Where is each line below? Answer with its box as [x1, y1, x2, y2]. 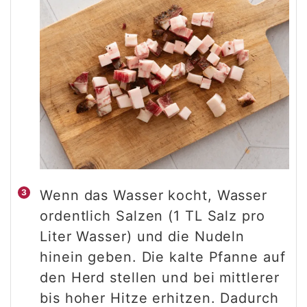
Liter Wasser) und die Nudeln [40, 228, 245, 245]
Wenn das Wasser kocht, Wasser [40, 187, 268, 204]
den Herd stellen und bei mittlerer [40, 269, 280, 286]
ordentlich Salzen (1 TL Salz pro [40, 208, 265, 225]
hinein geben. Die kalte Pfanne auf [40, 249, 286, 266]
